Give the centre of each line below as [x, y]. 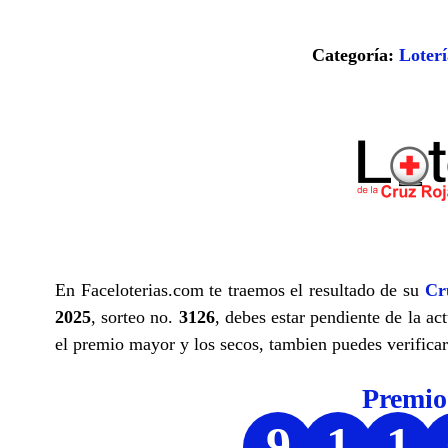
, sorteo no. [135, 316]
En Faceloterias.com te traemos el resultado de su [240, 289]
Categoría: [356, 54]
